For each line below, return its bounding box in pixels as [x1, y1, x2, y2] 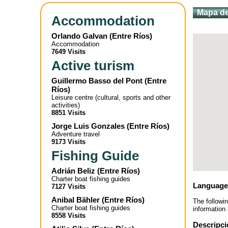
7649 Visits [51, 48, 85, 55]
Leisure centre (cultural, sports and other [51, 94, 170, 101]
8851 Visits [51, 109, 85, 117]
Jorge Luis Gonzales [51, 122, 125, 130]
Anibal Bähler [51, 195, 100, 204]
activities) [51, 101, 80, 109]
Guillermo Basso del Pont [51, 76, 142, 85]
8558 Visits [51, 212, 85, 219]
